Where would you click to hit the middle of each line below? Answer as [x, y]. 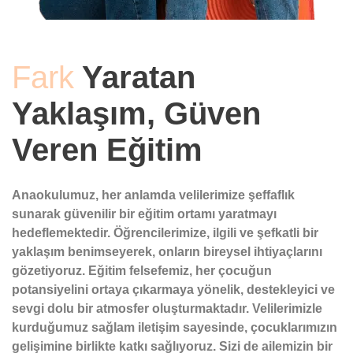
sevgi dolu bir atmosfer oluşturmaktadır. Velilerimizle [167, 308]
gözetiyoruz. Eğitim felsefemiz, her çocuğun [142, 270]
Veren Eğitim [107, 149]
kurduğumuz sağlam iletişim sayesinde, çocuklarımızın [175, 327]
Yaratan [135, 77]
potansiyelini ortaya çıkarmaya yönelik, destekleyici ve [173, 289]
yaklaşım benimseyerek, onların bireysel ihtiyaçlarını [167, 251]
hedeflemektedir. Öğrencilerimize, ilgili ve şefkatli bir [165, 232]
